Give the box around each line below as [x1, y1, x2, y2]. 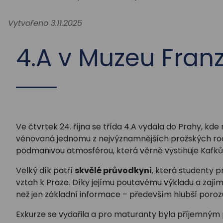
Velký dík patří [16, 165, 75, 177]
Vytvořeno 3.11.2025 [8, 17, 82, 29]
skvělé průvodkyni [75, 165, 152, 177]
